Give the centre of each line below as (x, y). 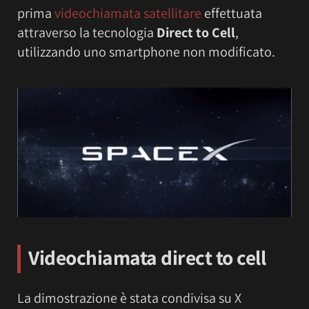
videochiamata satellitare (128, 13)
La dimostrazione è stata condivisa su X (129, 298)
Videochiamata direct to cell (147, 258)
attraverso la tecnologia (87, 33)
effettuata (232, 13)
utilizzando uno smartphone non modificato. (146, 52)
